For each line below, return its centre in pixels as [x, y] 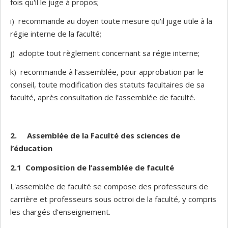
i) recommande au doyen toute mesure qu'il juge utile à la [111, 21]
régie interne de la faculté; [56, 34]
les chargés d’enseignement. [60, 212]
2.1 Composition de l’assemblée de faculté [92, 167]
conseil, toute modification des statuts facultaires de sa [107, 84]
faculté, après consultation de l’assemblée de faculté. [103, 97]
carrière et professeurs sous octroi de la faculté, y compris [113, 199]
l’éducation [31, 148]
